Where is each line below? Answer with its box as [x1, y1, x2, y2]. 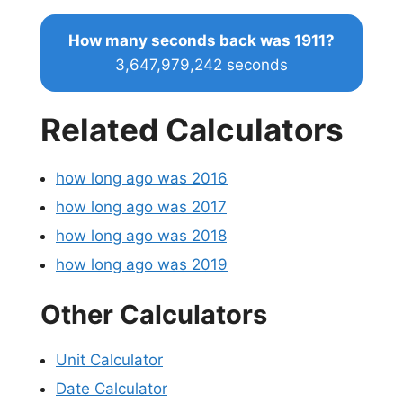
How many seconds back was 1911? [68, 31, 335, 49]
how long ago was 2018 [56, 226, 227, 245]
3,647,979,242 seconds [115, 55, 288, 74]
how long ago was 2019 [56, 255, 228, 273]
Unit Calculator [56, 351, 163, 370]
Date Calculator [56, 380, 167, 399]
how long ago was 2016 [56, 168, 228, 187]
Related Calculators [40, 110, 344, 148]
